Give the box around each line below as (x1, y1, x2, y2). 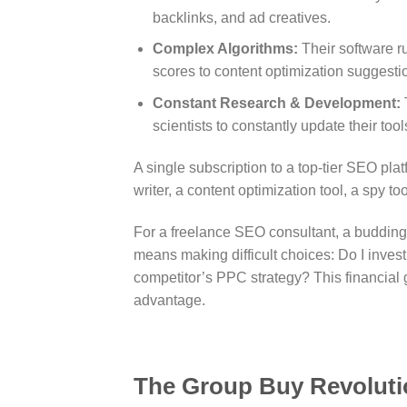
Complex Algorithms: (152, 41, 298, 57)
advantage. (134, 292, 205, 308)
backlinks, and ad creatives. (152, 9, 331, 25)
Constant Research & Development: (152, 95, 401, 112)
